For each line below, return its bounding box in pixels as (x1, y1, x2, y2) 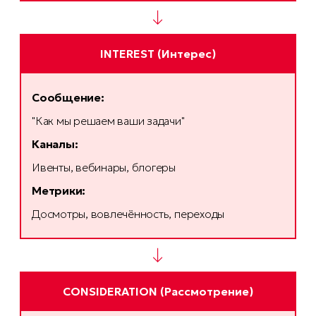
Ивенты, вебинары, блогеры (32, 160, 176, 175)
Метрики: (32, 183, 86, 198)
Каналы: (32, 137, 78, 152)
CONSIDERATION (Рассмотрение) (63, 284, 253, 299)
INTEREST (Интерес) (100, 47, 216, 61)
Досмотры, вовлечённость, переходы (32, 207, 225, 221)
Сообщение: (32, 90, 104, 105)
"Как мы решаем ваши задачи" (32, 114, 185, 128)
